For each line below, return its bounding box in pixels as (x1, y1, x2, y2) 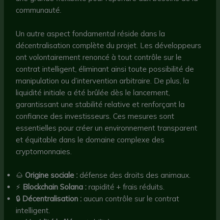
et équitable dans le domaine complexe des (16, 135, 165, 145)
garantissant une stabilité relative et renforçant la (16, 100, 185, 110)
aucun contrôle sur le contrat (82, 194, 180, 204)
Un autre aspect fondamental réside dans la (16, 29, 165, 39)
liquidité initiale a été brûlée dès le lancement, (16, 88, 170, 98)
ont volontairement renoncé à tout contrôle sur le (16, 53, 182, 62)
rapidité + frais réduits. (86, 182, 165, 192)
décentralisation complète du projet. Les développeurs (16, 41, 202, 51)
